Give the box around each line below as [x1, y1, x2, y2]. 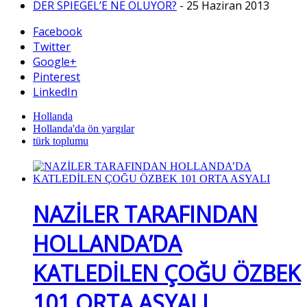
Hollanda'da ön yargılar [33, 123, 134, 135]
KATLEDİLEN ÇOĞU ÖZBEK [33, 258, 301, 288]
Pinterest [33, 69, 80, 85]
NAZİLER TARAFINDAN [33, 199, 258, 230]
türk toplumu [33, 135, 88, 147]
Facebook [33, 24, 82, 40]
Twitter [33, 39, 71, 55]
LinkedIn [33, 84, 77, 100]
